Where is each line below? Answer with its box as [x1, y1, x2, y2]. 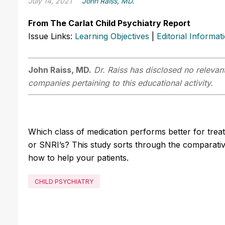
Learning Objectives [75, 31, 149, 41]
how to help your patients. [28, 152, 129, 163]
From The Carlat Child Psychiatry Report [28, 18, 190, 28]
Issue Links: [28, 31, 75, 41]
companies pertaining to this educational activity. [28, 77, 213, 88]
